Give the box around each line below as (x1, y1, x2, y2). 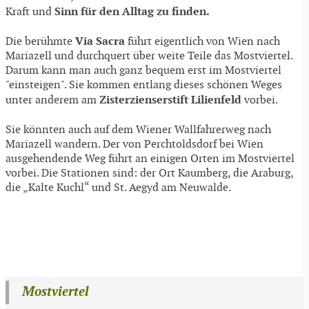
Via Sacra (75, 34, 125, 49)
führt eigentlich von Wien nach (125, 35, 280, 49)
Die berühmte (6, 35, 75, 49)
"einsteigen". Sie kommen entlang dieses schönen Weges (6, 79, 282, 92)
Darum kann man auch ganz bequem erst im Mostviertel (6, 64, 281, 78)
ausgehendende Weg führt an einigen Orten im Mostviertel (6, 152, 295, 166)
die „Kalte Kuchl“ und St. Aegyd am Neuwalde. (6, 181, 231, 195)
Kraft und (6, 5, 54, 19)
